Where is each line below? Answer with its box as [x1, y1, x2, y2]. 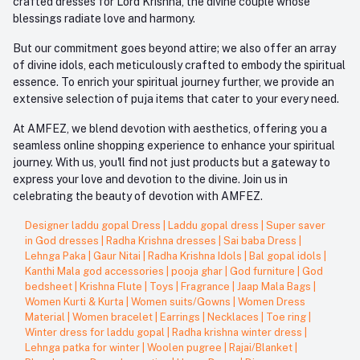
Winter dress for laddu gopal [25, 325, 167, 338]
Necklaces [207, 310, 261, 323]
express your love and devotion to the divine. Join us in [13, 172, 288, 186]
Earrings [160, 310, 202, 323]
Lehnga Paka [25, 249, 88, 262]
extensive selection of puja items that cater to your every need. [13, 92, 339, 105]
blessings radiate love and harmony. [13, 11, 195, 25]
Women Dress [238, 295, 305, 308]
